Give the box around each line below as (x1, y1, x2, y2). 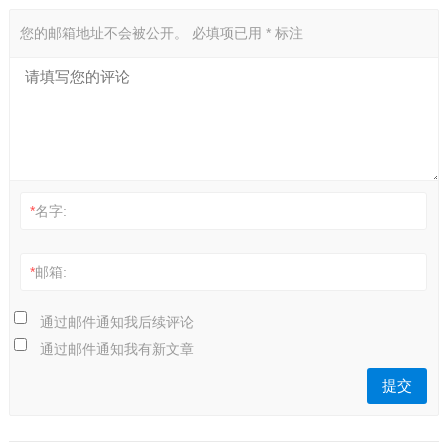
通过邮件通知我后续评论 (39, 313, 194, 330)
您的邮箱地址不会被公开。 (19, 24, 188, 41)
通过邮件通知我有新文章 (39, 340, 194, 357)
